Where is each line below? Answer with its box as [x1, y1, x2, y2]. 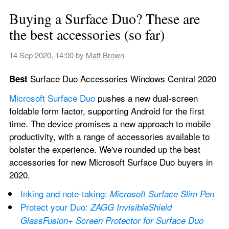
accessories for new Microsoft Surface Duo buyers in [9, 155, 213, 168]
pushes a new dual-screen [95, 91, 198, 104]
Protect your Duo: [20, 200, 90, 213]
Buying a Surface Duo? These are [9, 9, 200, 28]
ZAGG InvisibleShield [90, 201, 172, 213]
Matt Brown [86, 50, 124, 60]
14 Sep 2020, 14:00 [9, 50, 74, 60]
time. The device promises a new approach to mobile [9, 117, 211, 130]
